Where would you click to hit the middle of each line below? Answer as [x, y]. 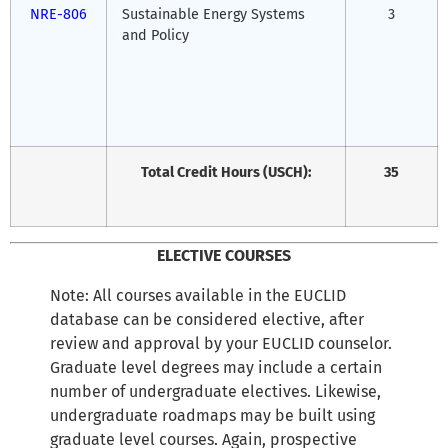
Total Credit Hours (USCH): [226, 172]
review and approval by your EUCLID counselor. [221, 343]
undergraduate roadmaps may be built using [212, 415]
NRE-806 [58, 14]
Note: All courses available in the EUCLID [198, 295]
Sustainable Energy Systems [213, 14]
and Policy [155, 35]
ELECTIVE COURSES [224, 255]
